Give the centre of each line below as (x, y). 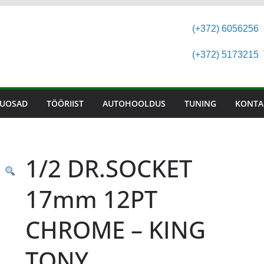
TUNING (200, 103)
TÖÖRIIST (65, 103)
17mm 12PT (91, 199)
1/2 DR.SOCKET (108, 168)
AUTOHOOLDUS (134, 103)
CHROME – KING (115, 230)
